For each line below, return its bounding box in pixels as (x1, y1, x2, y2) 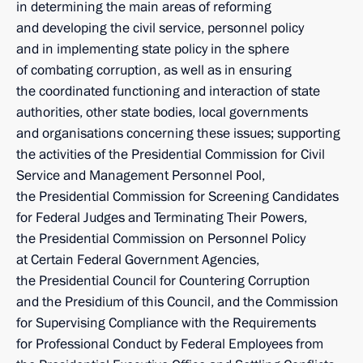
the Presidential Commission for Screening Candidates (16, 187, 339, 206)
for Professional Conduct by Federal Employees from (16, 335, 323, 353)
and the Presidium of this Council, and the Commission (16, 293, 339, 311)
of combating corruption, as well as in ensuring (16, 61, 292, 79)
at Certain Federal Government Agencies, (16, 250, 259, 269)
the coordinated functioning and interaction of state (16, 82, 320, 100)
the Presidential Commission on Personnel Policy (16, 229, 305, 248)
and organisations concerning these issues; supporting (16, 124, 340, 143)
